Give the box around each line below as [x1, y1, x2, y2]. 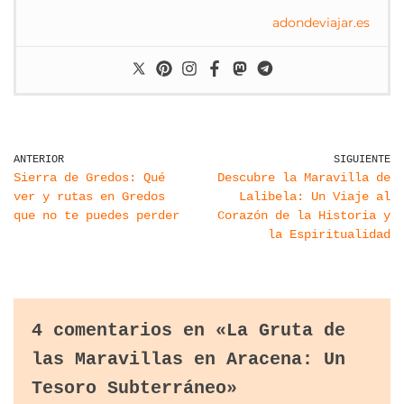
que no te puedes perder [14, 208, 179, 224]
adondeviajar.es [272, 14, 370, 32]
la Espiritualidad [268, 227, 390, 243]
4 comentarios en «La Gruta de [32, 320, 345, 342]
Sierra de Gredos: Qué [14, 170, 165, 186]
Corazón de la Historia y [217, 208, 390, 224]
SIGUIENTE [334, 153, 390, 166]
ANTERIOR [14, 153, 64, 166]
